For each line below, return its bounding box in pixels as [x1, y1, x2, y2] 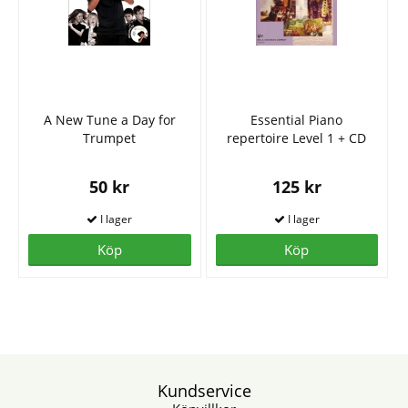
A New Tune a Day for [43, 111, 176, 129]
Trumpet [83, 129, 137, 148]
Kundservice [157, 379, 251, 402]
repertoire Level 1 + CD [227, 129, 367, 148]
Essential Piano [250, 111, 343, 129]
